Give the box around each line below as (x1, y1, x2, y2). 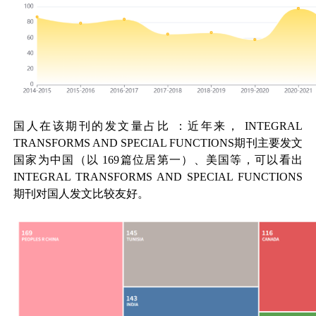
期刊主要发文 (234, 137, 303, 150)
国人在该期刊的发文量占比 (13, 120, 171, 133)
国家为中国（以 (13, 154, 99, 166)
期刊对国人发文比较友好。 (13, 188, 150, 200)
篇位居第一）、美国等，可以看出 (119, 154, 303, 166)
